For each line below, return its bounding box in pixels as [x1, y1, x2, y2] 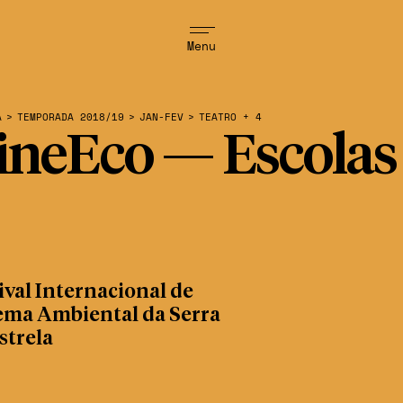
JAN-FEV [139, 110, 184, 124]
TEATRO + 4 [199, 110, 262, 124]
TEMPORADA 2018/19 [17, 110, 124, 124]
